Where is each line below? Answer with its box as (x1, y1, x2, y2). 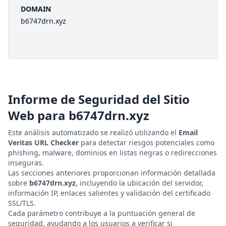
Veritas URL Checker (8, 138, 79, 147)
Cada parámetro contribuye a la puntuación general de (8, 208, 195, 218)
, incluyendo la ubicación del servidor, (76, 178, 203, 188)
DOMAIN (21, 4, 51, 14)
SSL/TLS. (8, 198, 36, 208)
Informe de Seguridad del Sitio (8, 91, 190, 107)
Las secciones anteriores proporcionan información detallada (8, 168, 215, 178)
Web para (8, 107, 69, 124)
